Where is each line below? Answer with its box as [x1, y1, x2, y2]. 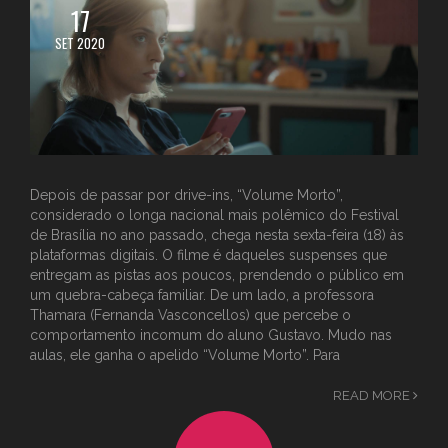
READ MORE [333, 387, 413, 403]
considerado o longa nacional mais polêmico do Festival [30, 206, 399, 223]
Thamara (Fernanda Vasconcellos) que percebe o [30, 306, 351, 323]
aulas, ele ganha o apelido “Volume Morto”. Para [30, 346, 340, 363]
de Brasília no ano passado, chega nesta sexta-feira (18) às [30, 226, 404, 243]
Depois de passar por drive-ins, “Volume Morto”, [30, 186, 343, 203]
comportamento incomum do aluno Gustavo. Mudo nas [30, 326, 392, 343]
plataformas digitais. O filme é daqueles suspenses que [30, 246, 387, 263]
